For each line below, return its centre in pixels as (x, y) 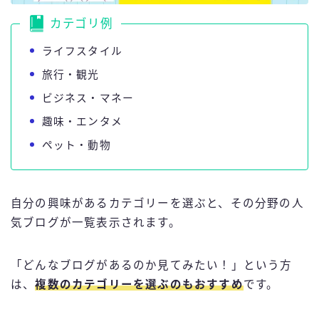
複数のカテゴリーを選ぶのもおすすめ (139, 285)
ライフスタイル (82, 51)
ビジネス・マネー (88, 98)
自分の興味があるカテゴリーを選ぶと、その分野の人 (157, 204)
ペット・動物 (76, 145)
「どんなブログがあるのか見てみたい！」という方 (152, 266)
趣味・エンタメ (82, 121)
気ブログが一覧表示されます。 (96, 223)
